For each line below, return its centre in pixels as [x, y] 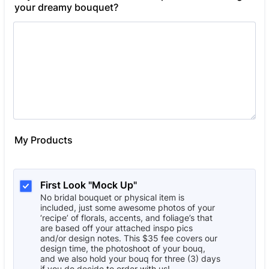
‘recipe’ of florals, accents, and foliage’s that [126, 218]
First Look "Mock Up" [89, 185]
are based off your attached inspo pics [116, 228]
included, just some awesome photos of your [128, 207]
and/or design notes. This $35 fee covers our [129, 238]
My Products [44, 140]
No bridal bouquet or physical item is [112, 197]
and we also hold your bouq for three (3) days [130, 258]
